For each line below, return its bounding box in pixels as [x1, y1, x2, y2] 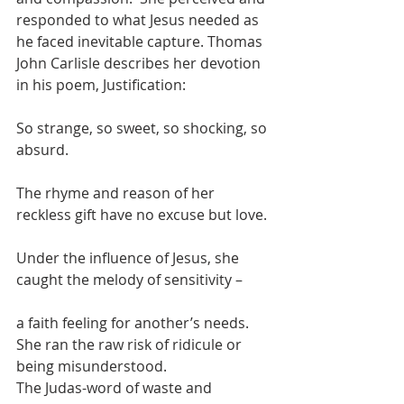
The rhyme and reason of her [16, 183, 218, 203]
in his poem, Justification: [16, 75, 186, 95]
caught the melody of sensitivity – [16, 270, 243, 289]
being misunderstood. [16, 356, 167, 376]
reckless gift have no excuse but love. [16, 205, 271, 225]
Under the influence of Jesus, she [16, 248, 243, 268]
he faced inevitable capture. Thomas [16, 32, 266, 51]
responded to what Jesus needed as [16, 10, 262, 30]
